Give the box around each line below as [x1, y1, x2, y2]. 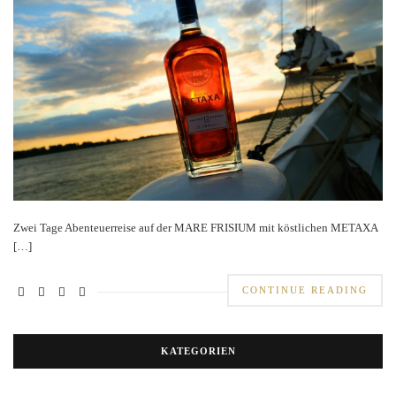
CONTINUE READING [242, 284, 368, 295]
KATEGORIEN [160, 345, 236, 356]
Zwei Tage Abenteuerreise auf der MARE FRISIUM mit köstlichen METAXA [13, 220, 377, 234]
